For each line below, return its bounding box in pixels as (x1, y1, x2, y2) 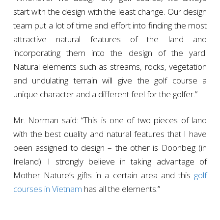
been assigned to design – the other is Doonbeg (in (13, 142, 207, 154)
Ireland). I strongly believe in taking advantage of (13, 156, 207, 167)
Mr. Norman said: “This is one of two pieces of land (13, 114, 207, 126)
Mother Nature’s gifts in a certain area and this (13, 169, 194, 181)
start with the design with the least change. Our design (13, 6, 207, 18)
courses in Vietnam (13, 183, 82, 195)
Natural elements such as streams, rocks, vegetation (13, 61, 207, 73)
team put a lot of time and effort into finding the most (13, 20, 207, 31)
